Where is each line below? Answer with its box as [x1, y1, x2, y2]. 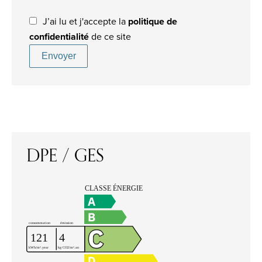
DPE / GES [26, 141, 104, 170]
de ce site [89, 30, 131, 43]
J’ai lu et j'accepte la [43, 15, 128, 27]
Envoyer [41, 50, 76, 61]
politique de [128, 15, 177, 27]
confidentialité [29, 30, 89, 43]
